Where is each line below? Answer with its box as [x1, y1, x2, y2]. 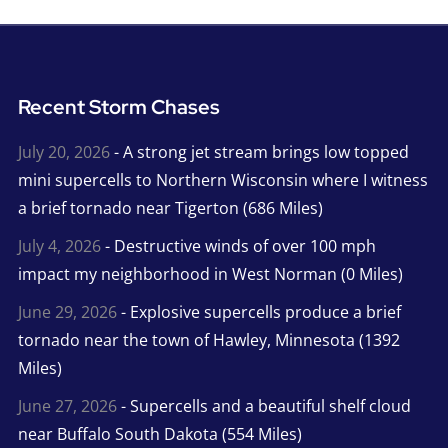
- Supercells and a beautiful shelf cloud [116, 394, 411, 417]
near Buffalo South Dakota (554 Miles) [17, 422, 302, 445]
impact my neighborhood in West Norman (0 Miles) [17, 262, 403, 285]
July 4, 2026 [17, 234, 101, 257]
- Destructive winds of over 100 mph [100, 234, 376, 257]
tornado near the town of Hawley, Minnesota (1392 [17, 328, 400, 351]
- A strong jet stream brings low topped [109, 140, 409, 163]
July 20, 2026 [17, 140, 110, 163]
